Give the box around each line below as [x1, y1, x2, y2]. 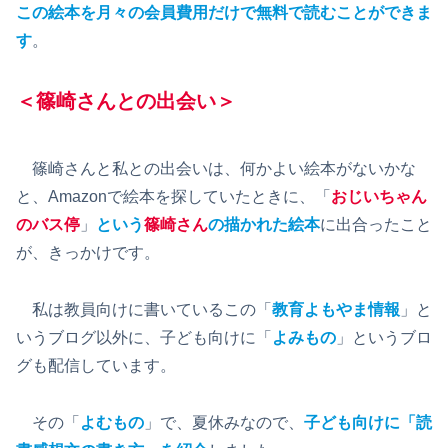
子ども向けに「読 [304, 414, 432, 432]
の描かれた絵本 [208, 216, 320, 234]
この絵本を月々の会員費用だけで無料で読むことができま [16, 3, 432, 21]
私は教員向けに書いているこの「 [16, 301, 272, 319]
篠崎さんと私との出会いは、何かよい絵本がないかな [16, 160, 416, 178]
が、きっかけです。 [16, 244, 160, 262]
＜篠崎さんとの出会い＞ [16, 90, 236, 113]
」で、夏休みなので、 [144, 414, 304, 432]
